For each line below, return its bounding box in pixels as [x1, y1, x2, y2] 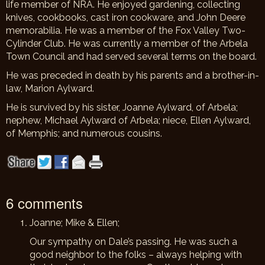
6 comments [6, 192, 83, 213]
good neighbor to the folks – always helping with [30, 249, 242, 260]
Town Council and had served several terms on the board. [6, 51, 257, 62]
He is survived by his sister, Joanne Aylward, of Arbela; [6, 102, 238, 113]
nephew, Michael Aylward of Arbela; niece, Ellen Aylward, [6, 115, 251, 126]
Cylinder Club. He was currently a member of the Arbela [6, 38, 248, 49]
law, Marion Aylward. [6, 83, 94, 94]
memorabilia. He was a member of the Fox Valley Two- [6, 25, 245, 36]
